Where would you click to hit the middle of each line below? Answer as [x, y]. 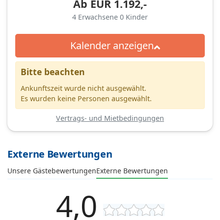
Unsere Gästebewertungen [52, 170]
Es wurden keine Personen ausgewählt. [86, 98]
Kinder [137, 17]
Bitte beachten [53, 71]
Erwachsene [99, 17]
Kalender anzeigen [112, 45]
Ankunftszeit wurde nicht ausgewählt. [83, 88]
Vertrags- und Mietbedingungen [110, 118]
